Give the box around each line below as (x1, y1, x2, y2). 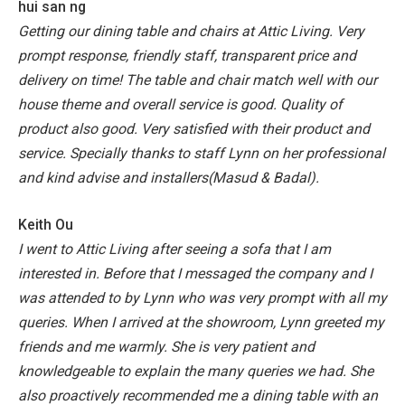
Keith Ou (18, 215, 73, 233)
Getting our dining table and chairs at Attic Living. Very (18, 23, 364, 41)
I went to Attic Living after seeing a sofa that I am (18, 240, 331, 258)
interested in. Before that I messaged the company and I (18, 264, 372, 282)
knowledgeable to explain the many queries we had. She (18, 362, 373, 380)
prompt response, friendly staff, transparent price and (18, 47, 356, 65)
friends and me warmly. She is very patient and (18, 337, 315, 355)
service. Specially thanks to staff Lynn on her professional (18, 145, 385, 163)
